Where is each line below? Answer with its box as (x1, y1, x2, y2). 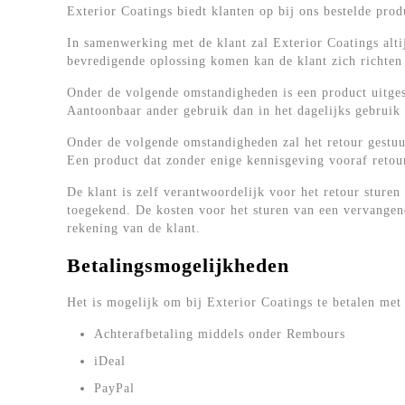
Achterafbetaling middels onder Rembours (94, 327, 345, 341)
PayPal (94, 381, 135, 395)
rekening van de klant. (67, 221, 201, 235)
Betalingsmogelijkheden (67, 254, 289, 277)
